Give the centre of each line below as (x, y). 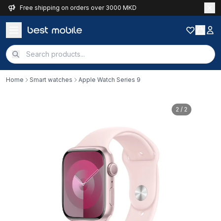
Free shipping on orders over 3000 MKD (78, 8)
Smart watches (51, 80)
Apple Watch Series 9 (110, 80)
